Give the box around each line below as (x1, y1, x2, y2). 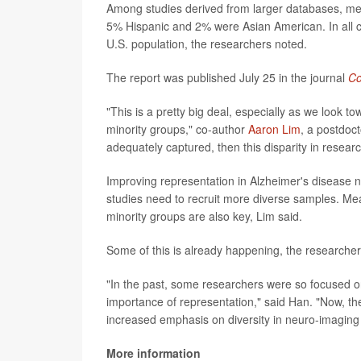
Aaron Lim (248, 121, 301, 138)
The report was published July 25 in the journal (106, 69, 348, 86)
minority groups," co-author (106, 121, 248, 138)
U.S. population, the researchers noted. (106, 35, 307, 52)
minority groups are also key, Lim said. (106, 208, 302, 225)
